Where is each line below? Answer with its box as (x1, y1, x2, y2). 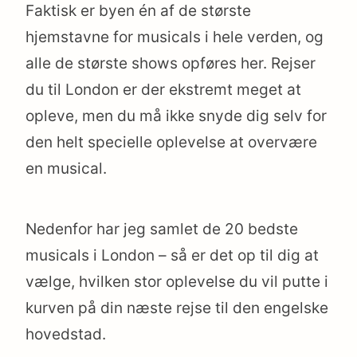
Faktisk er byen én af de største (25, 2, 251, 21)
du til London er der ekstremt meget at (25, 80, 301, 100)
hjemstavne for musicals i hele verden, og (25, 28, 324, 47)
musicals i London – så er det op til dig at (25, 246, 319, 265)
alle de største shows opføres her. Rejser (25, 54, 316, 73)
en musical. (25, 159, 107, 178)
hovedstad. (25, 325, 106, 344)
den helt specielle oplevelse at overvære (25, 133, 317, 152)
